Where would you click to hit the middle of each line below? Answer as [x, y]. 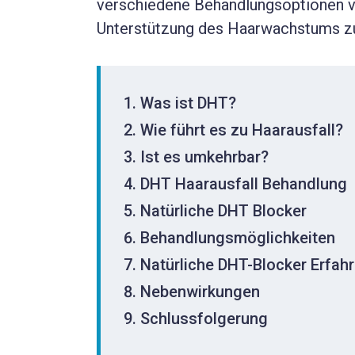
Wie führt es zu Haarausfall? [242, 130]
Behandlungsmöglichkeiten [238, 238]
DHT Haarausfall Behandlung [244, 184]
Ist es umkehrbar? [204, 157]
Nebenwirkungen [200, 292]
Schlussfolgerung [204, 319]
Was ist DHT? [188, 103]
